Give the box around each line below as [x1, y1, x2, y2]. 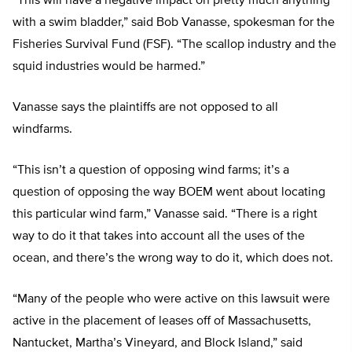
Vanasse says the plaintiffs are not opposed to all [13, 101, 278, 115]
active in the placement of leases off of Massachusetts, [13, 315, 311, 328]
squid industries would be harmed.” [13, 60, 205, 74]
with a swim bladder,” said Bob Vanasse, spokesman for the [13, 16, 335, 30]
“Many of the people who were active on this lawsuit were [13, 293, 330, 306]
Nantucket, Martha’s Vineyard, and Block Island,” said [13, 337, 302, 350]
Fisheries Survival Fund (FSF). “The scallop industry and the [13, 38, 336, 52]
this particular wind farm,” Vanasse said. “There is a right [13, 208, 317, 222]
